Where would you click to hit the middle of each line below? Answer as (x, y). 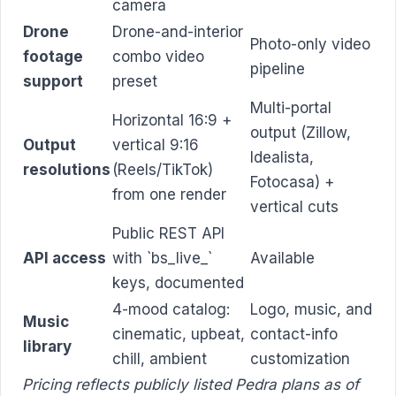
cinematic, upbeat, (179, 334)
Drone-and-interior (178, 31)
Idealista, (282, 157)
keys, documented (178, 282)
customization (300, 358)
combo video (158, 56)
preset (135, 81)
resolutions (67, 169)
